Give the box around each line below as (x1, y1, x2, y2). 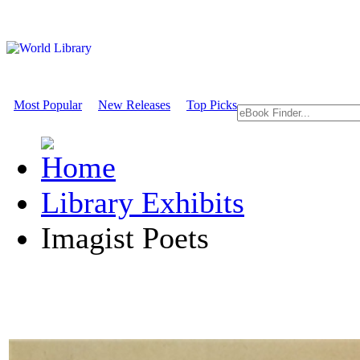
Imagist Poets (41, 221, 209, 255)
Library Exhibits (41, 186, 244, 219)
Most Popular (14, 98, 82, 112)
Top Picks (186, 98, 237, 112)
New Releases (98, 98, 170, 112)
